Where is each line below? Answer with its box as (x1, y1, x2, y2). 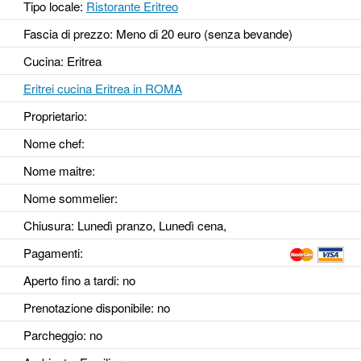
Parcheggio (23, 326, 83, 344)
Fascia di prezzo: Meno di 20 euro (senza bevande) (23, 25, 293, 43)
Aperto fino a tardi (23, 272, 116, 289)
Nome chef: (23, 135, 85, 152)
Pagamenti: (23, 244, 83, 262)
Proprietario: (23, 107, 87, 125)
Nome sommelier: (23, 189, 118, 207)
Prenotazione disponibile (23, 299, 151, 317)
